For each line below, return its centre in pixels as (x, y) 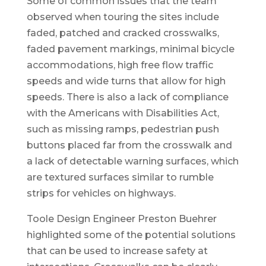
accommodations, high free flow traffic (120, 65)
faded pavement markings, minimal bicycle (130, 49)
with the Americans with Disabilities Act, (123, 113)
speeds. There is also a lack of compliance (127, 97)
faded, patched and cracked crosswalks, (123, 33)
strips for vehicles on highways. (101, 194)
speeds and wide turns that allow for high (126, 81)
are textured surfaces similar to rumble (120, 178)
